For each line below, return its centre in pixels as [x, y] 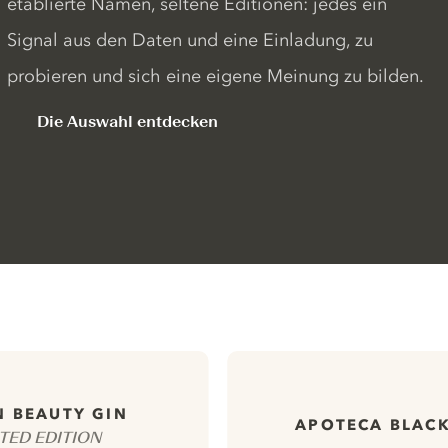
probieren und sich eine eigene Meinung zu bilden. [215, 76]
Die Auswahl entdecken [127, 121]
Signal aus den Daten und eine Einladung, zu [189, 40]
